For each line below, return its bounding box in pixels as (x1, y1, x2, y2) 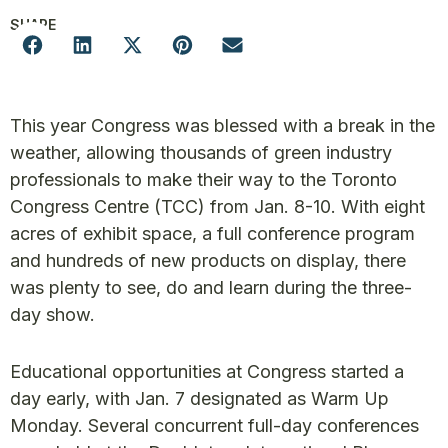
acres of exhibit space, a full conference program (10, 223, 415, 244)
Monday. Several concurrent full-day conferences (10, 415, 419, 436)
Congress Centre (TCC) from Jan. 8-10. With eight (10, 196, 425, 217)
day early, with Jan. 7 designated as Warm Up (10, 388, 389, 409)
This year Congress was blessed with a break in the (10, 115, 435, 136)
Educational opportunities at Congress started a (10, 361, 404, 382)
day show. (10, 304, 95, 325)
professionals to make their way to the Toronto (10, 169, 397, 190)
